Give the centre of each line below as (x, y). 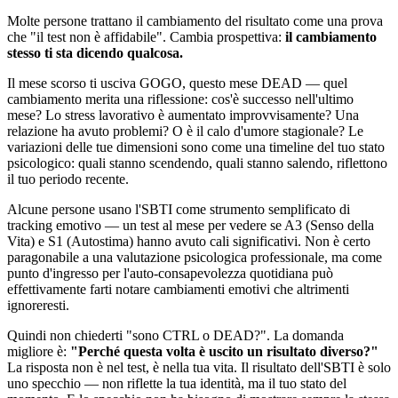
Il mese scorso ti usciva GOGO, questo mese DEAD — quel (177, 83)
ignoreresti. (38, 305)
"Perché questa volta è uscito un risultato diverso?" (224, 351)
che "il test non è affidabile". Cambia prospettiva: (146, 36)
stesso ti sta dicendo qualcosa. (95, 52)
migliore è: (39, 351)
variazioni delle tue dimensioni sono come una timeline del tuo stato (196, 147)
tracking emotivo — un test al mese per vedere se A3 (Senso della (191, 225)
